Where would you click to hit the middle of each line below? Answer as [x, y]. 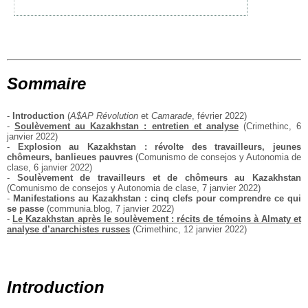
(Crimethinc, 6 [270, 126]
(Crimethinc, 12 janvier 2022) [188, 229]
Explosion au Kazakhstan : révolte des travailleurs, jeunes [159, 146]
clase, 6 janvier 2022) [49, 167]
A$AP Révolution [104, 115]
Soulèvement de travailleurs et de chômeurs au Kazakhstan [159, 177]
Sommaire [46, 83]
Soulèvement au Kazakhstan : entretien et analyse [126, 126]
